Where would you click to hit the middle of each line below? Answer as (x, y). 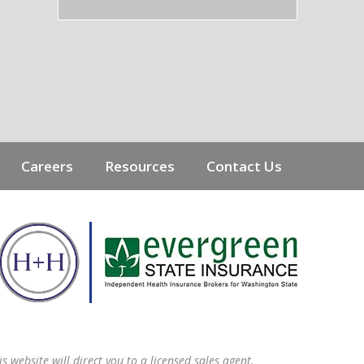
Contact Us (244, 166)
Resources (140, 166)
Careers (48, 166)
